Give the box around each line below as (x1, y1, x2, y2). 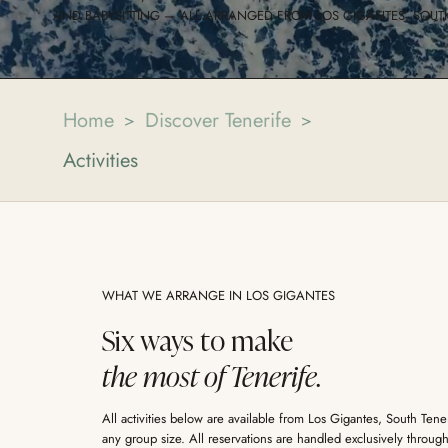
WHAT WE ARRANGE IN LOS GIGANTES (102, 286, 336, 306)
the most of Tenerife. (102, 357, 322, 396)
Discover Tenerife (145, 104, 292, 135)
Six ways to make (102, 321, 293, 360)
